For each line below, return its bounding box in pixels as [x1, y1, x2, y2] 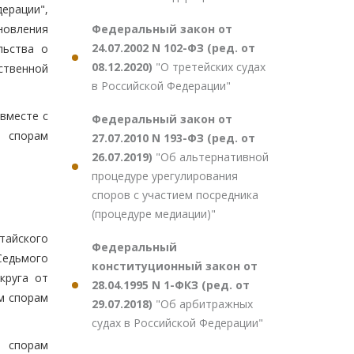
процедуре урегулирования [92, 168, 238, 183]
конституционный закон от [92, 258, 258, 273]
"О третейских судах [156, 59, 265, 74]
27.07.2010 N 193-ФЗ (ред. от [92, 130, 255, 145]
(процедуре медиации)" [92, 206, 216, 221]
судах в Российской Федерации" [92, 315, 263, 330]
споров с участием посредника [92, 187, 258, 202]
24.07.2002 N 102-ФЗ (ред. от [92, 40, 255, 55]
